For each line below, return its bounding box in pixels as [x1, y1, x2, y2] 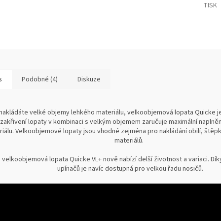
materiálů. [114, 136, 147, 146]
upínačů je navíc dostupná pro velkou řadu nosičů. [57, 164, 204, 174]
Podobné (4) [22, 74, 58, 85]
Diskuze [77, 74, 101, 85]
